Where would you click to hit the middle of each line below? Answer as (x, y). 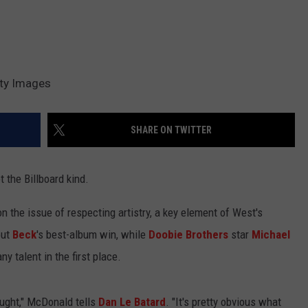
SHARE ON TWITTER (171, 130)
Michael (271, 235)
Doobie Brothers (188, 235)
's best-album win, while (92, 235)
